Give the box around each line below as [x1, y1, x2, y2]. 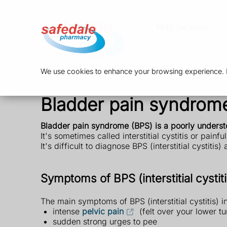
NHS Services [156, 22, 208, 33]
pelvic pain [82, 206, 124, 217]
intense [53, 206, 82, 217]
